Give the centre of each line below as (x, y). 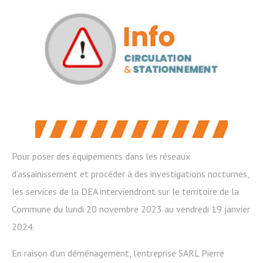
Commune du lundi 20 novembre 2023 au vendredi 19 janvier (131, 209)
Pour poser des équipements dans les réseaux (101, 156)
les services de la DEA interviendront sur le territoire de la (125, 191)
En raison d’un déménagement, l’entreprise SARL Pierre (118, 253)
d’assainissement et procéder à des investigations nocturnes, (130, 173)
